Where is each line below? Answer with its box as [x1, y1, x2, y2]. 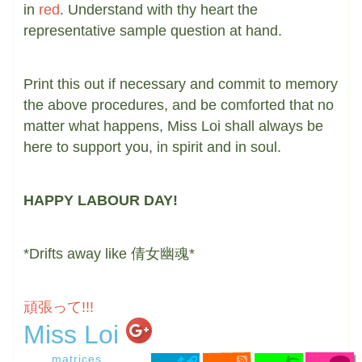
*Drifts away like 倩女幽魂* [23, 246, 195, 263]
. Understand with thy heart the [60, 2, 258, 19]
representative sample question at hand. [23, 23, 282, 40]
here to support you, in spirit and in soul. [23, 139, 281, 156]
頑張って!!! [23, 299, 94, 316]
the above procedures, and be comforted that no [23, 97, 334, 114]
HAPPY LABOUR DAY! [23, 192, 178, 209]
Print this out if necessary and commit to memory [23, 76, 338, 93]
